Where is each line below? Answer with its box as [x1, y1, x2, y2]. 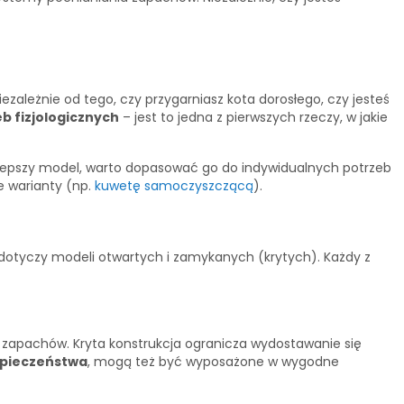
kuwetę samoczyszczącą [95, 177, 253, 195]
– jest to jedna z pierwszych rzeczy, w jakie [119, 108, 388, 126]
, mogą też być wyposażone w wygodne [87, 353, 339, 372]
